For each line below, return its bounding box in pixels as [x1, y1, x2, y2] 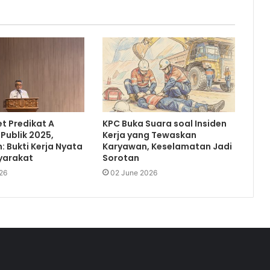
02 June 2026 [110, 168, 157, 178]
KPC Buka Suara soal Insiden [102, 118, 227, 130]
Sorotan [102, 152, 139, 165]
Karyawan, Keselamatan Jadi [102, 140, 232, 153]
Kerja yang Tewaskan [102, 129, 196, 142]
